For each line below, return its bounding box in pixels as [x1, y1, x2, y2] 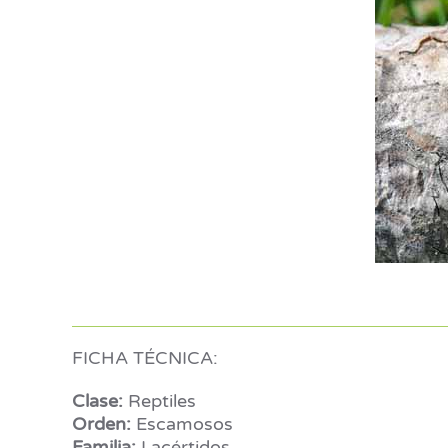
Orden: [72, 413, 131, 435]
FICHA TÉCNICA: [72, 347, 218, 369]
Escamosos [131, 413, 233, 435]
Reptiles [123, 390, 196, 412]
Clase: [72, 390, 123, 412]
